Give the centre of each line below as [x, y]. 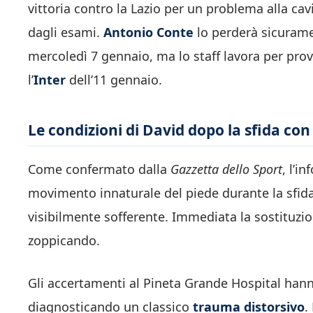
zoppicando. [64, 241]
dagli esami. [66, 32]
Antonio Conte [148, 32]
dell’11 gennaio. [114, 80]
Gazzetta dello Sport [226, 169]
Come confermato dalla [99, 169]
